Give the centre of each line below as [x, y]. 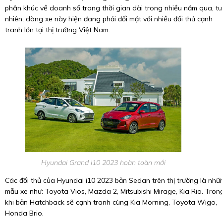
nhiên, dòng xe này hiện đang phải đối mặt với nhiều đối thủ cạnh [109, 19]
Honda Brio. [24, 213]
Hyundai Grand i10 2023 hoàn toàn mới [103, 163]
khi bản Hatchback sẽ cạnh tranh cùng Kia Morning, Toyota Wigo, [111, 202]
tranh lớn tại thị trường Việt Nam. [57, 30]
